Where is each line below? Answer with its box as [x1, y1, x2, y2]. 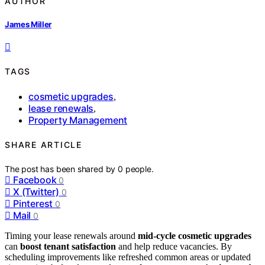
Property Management [28, 114, 128, 126]
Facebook [13, 173, 57, 186]
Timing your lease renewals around [5, 230, 138, 241]
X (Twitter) [13, 185, 59, 198]
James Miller [5, 19, 52, 29]
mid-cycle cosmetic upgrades [138, 230, 251, 241]
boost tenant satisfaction [20, 241, 116, 251]
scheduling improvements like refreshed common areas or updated [5, 251, 251, 262]
